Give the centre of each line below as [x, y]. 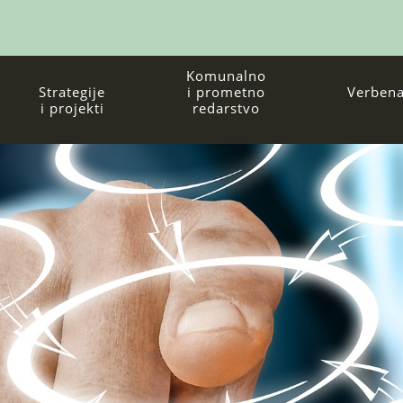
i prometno [227, 92]
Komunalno [227, 76]
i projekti [72, 108]
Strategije [72, 92]
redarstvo [227, 108]
